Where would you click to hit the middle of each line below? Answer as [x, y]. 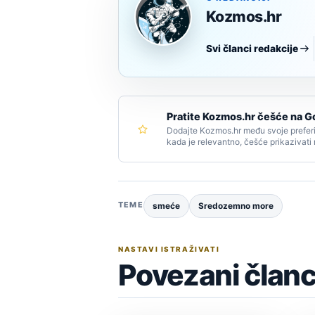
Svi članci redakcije [252, 49]
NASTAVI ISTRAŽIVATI [169, 249]
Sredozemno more [236, 206]
